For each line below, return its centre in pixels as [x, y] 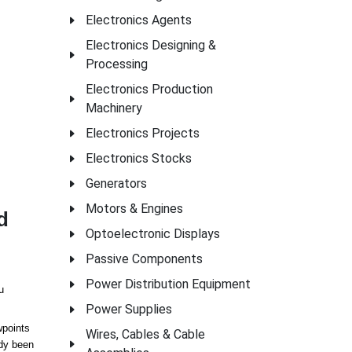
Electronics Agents [139, 20]
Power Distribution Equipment [168, 284]
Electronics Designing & [151, 45]
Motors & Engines [134, 209]
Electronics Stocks [139, 158]
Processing [117, 64]
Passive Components [144, 259]
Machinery [114, 108]
